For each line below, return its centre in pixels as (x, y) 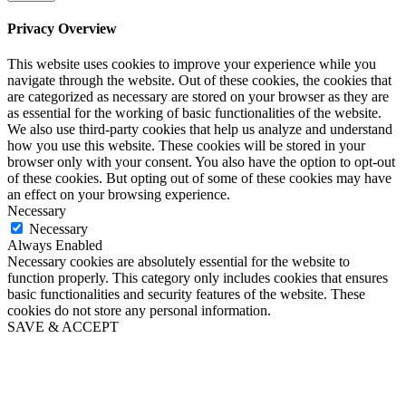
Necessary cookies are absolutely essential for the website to (179, 262)
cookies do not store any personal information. (139, 311)
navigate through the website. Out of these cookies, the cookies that (199, 81)
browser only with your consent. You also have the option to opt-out (201, 162)
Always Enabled (55, 246)
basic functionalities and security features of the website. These (186, 295)
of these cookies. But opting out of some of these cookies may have (199, 179)
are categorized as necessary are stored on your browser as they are (198, 97)
